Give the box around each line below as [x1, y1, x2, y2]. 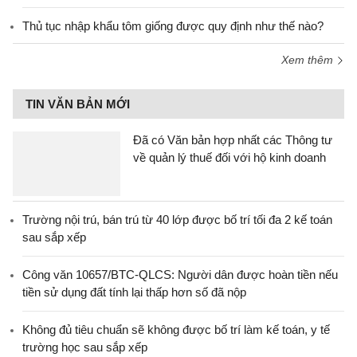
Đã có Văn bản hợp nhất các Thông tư [133, 133, 332, 147]
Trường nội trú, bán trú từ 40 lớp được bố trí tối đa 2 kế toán [22, 213, 332, 226]
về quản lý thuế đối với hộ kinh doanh [133, 151, 326, 164]
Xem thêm [281, 53, 336, 66]
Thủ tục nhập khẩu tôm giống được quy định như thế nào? [22, 19, 324, 33]
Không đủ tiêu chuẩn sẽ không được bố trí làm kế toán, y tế [22, 323, 330, 336]
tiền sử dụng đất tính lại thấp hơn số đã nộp [22, 285, 246, 299]
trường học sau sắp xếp [22, 340, 147, 354]
